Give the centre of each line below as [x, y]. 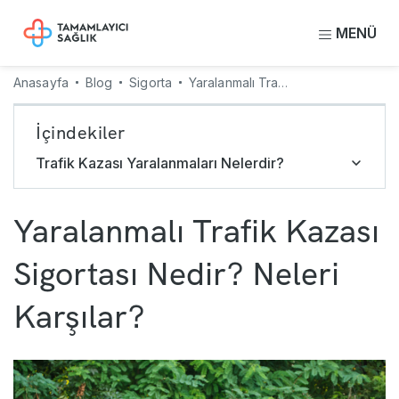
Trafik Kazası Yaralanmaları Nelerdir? [160, 163]
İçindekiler [81, 133]
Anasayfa [41, 82]
